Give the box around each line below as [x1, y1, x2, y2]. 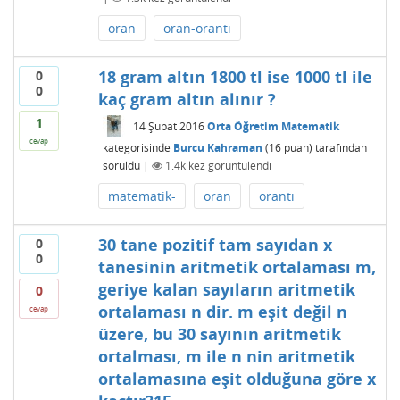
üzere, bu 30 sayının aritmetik [97, 323, 341, 346]
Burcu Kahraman [172, 139, 262, 155]
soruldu [102, 157, 140, 173]
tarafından [314, 139, 370, 155]
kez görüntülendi [185, 157, 271, 173]
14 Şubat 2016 [132, 119, 204, 135]
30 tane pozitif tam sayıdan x [97, 234, 332, 256]
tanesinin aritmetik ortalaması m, [97, 256, 376, 279]
